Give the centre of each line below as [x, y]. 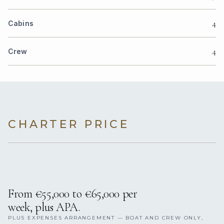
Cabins [21, 23]
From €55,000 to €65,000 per [73, 194]
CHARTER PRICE [69, 124]
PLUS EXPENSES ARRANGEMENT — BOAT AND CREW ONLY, [106, 218]
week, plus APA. [44, 207]
